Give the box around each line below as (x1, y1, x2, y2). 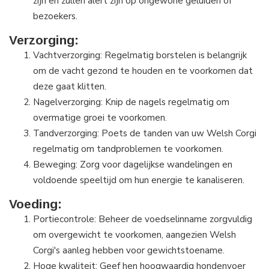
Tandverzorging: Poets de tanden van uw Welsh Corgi (33, 127, 256, 140)
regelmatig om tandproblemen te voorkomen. (33, 142, 223, 156)
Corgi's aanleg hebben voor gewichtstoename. (33, 244, 225, 257)
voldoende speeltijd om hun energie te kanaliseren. (33, 174, 244, 187)
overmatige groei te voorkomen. (33, 111, 167, 124)
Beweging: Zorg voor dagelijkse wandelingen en (33, 158, 232, 171)
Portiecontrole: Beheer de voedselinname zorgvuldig (33, 213, 252, 226)
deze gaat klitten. (33, 80, 106, 93)
